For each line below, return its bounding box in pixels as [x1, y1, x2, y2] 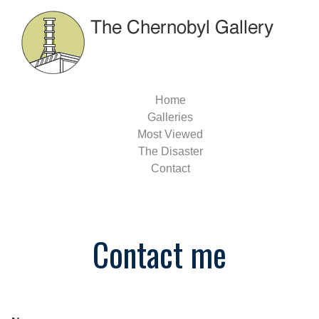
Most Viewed [137, 128, 203, 140]
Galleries [147, 111, 193, 123]
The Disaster [137, 145, 203, 157]
